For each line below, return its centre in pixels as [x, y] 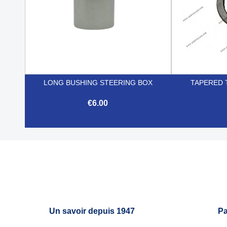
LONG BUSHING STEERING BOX [98, 82]
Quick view [104, 138]
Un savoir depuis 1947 [92, 211]
